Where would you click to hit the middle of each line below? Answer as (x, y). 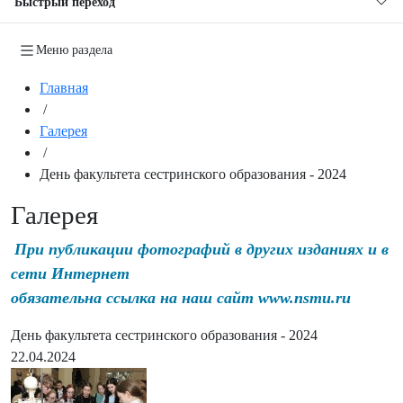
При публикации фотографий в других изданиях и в (201, 249)
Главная (64, 87)
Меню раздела (74, 49)
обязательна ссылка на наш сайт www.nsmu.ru (181, 297)
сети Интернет (70, 273)
